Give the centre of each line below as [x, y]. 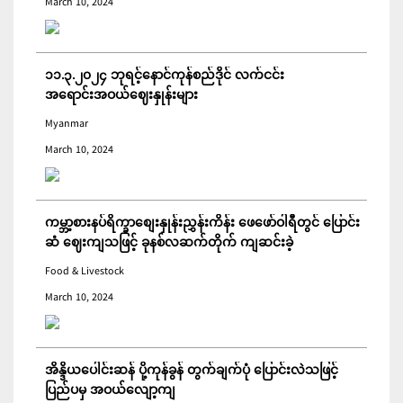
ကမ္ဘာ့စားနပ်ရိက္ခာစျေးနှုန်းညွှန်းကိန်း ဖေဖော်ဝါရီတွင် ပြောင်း [202, 224]
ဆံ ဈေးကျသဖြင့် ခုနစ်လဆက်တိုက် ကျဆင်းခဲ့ [169, 244]
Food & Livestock [85, 272]
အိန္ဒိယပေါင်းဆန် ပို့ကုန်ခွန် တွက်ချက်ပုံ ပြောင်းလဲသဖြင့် [192, 372]
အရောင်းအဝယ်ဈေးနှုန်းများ [121, 96]
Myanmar [67, 125]
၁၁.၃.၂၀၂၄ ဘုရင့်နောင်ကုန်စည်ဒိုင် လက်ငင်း [165, 76]
